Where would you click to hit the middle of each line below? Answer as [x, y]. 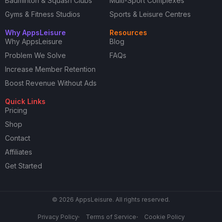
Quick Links [25, 102]
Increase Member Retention [50, 69]
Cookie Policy [164, 217]
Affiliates [19, 152]
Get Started [24, 166]
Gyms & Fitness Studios [43, 14]
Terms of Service [111, 217]
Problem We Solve [35, 55]
